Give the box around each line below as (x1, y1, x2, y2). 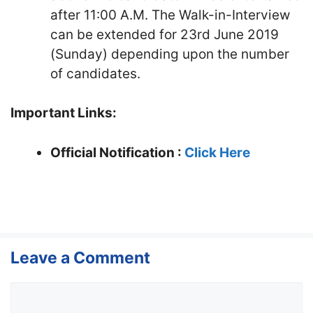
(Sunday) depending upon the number (50, 45, 289, 62)
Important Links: (10, 105, 117, 121)
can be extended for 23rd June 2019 (50, 26, 279, 43)
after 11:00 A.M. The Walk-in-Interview (50, 6, 290, 23)
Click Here (184, 144, 250, 161)
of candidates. (50, 65, 140, 82)
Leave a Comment (10, 247, 150, 268)
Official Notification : (50, 144, 184, 161)
